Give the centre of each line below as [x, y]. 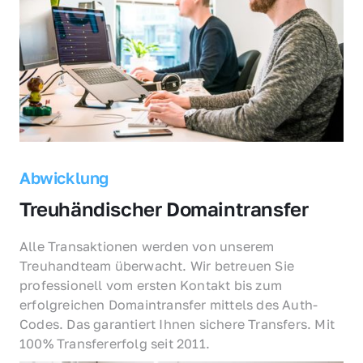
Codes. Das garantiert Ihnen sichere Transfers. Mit [177, 324]
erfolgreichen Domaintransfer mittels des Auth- [169, 304]
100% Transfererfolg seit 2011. [115, 343]
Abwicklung [64, 177]
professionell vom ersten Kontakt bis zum [151, 285]
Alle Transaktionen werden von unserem [147, 246]
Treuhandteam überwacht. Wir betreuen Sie [157, 265]
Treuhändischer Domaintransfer [164, 208]
